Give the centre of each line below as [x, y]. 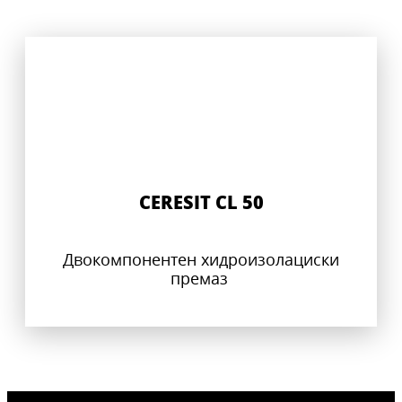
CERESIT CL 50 [201, 201]
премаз [201, 278]
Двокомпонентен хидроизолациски [201, 259]
